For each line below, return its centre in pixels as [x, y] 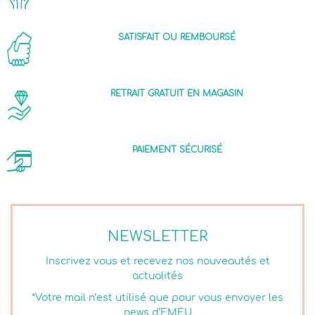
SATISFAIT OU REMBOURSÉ [177, 38]
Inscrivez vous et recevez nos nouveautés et [157, 262]
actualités [157, 276]
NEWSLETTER [157, 237]
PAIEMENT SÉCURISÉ [177, 150]
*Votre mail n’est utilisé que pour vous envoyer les [157, 298]
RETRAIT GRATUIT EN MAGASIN [177, 94]
